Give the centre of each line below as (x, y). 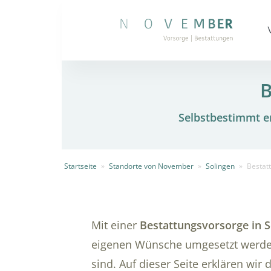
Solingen (220, 166)
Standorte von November (151, 166)
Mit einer (115, 225)
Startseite (80, 166)
